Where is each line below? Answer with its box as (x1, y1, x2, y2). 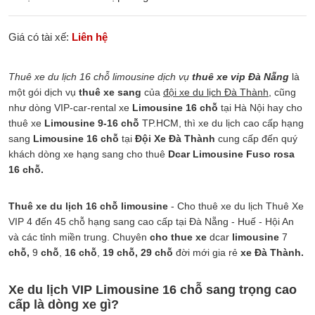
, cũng (269, 86, 296, 98)
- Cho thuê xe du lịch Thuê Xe (168, 200, 304, 212)
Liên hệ (72, 31, 108, 44)
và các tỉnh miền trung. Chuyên (8, 231, 150, 243)
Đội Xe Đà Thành (135, 133, 215, 145)
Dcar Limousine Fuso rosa (168, 148, 295, 160)
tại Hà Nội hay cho (218, 102, 302, 114)
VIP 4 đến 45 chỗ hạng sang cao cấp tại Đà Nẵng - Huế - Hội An (8, 216, 294, 228)
